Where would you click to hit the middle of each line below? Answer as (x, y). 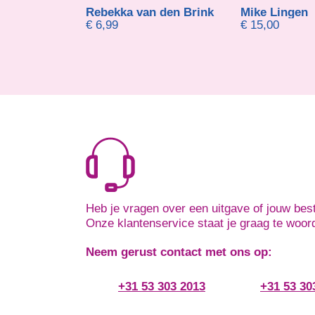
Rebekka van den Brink (150, 12)
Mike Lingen (274, 12)
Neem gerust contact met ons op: (179, 252)
